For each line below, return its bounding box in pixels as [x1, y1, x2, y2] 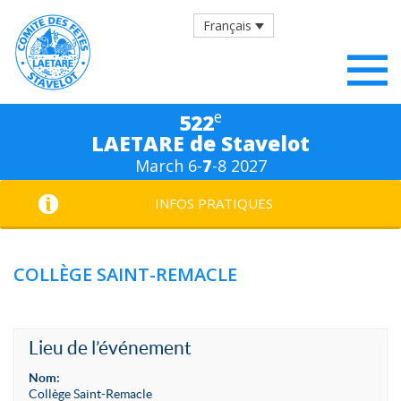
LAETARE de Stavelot [91, 129, 310, 158]
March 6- [134, 155, 202, 176]
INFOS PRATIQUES [155, 194, 273, 212]
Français [203, 17, 252, 35]
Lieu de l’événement [29, 337, 192, 358]
